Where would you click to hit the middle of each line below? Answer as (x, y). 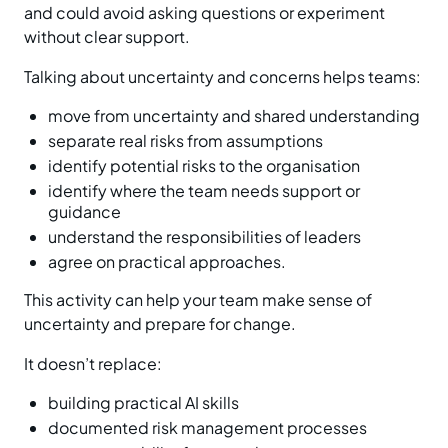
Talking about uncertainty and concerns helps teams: (222, 76)
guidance (84, 211)
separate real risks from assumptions (185, 140)
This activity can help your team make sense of (198, 299)
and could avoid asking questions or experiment (204, 12)
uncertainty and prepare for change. (160, 323)
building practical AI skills (143, 402)
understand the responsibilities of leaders (204, 236)
